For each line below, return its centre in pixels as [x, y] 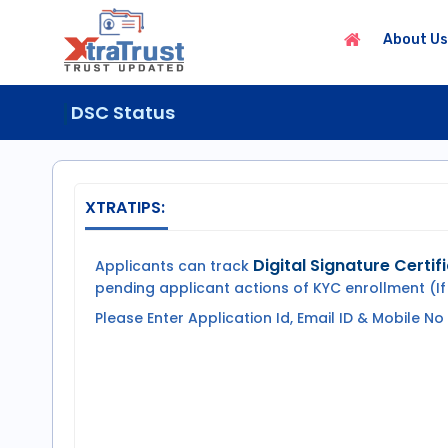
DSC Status [123, 112]
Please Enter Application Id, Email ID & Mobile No [269, 318]
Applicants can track [174, 266]
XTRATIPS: [125, 207]
